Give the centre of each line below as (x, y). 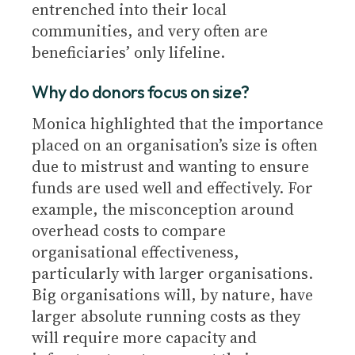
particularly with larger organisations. (172, 273)
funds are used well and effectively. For (172, 188)
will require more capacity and (144, 338)
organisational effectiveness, (136, 252)
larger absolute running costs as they (166, 316)
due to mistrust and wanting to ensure (170, 166)
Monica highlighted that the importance (177, 124)
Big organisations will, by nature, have (172, 295)
